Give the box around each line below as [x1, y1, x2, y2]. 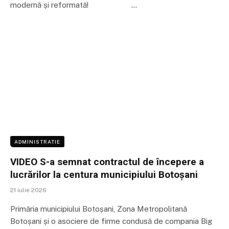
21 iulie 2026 [10, 186, 47, 194]
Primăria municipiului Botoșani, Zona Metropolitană [10, 204, 187, 213]
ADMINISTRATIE [14, 138, 60, 145]
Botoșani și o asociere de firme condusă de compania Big [10, 216, 212, 225]
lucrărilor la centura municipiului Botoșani [10, 168, 198, 180]
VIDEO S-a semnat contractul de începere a [10, 155, 204, 168]
